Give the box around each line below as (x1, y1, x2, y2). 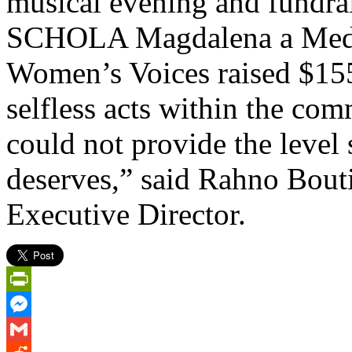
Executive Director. (6, 196, 246, 231)
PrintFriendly (6, 296, 71, 310)
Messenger (6, 321, 60, 335)
